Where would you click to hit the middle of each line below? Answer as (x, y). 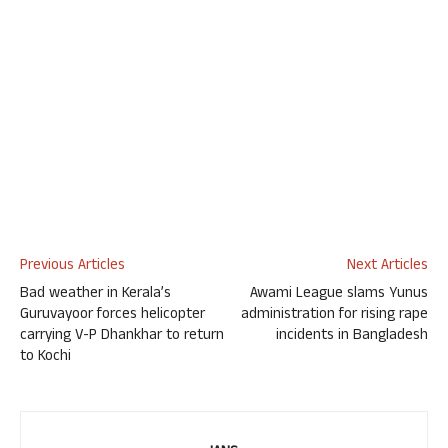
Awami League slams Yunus (339, 295)
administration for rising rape (334, 316)
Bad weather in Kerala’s (95, 295)
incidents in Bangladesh (352, 337)
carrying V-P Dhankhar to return (122, 337)
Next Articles (387, 267)
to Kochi (45, 358)
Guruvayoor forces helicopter (112, 316)
